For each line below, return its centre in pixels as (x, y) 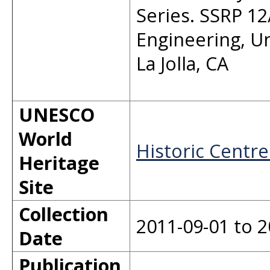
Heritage (59, 163)
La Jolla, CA (182, 63)
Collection (64, 214)
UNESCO (57, 115)
